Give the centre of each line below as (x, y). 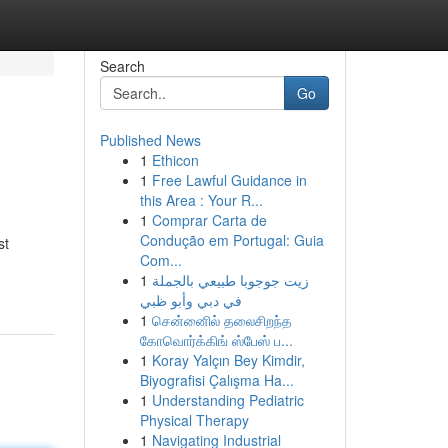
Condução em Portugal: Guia (231, 240)
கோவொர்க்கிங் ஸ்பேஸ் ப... (216, 340)
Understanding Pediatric (227, 400)
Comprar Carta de (209, 220)
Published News (150, 140)
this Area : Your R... (201, 200)
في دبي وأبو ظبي (190, 300)
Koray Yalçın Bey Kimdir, (228, 360)
